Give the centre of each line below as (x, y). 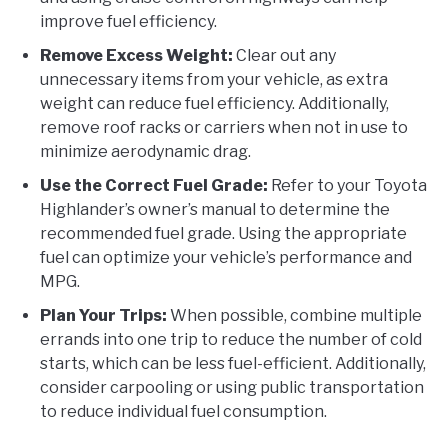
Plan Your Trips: (103, 315)
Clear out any (284, 55)
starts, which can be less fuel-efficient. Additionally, (233, 363)
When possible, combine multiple (294, 315)
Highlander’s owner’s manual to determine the (215, 209)
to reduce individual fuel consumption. (183, 411)
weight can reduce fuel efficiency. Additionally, (214, 103)
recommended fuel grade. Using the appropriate (223, 233)
